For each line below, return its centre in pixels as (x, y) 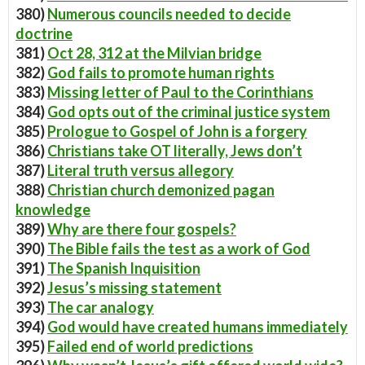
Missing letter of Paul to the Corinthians (180, 92)
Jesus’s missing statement (134, 288)
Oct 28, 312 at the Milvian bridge (154, 53)
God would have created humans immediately (198, 327)
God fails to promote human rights (161, 73)
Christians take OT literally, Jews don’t (175, 151)
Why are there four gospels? (142, 229)
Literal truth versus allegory (141, 170)
